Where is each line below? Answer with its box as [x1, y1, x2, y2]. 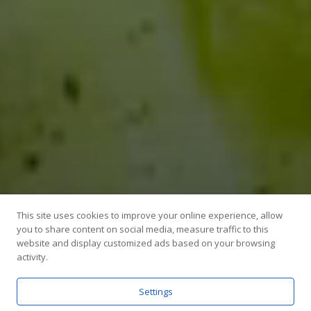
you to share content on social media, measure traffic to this [17, 223, 269, 235]
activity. [17, 251, 48, 263]
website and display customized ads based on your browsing [17, 237, 275, 249]
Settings [138, 285, 173, 298]
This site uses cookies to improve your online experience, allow [17, 209, 283, 221]
